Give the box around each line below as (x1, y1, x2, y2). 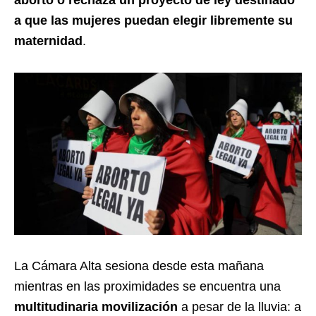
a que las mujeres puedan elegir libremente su (14, 13, 293, 28)
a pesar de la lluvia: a (178, 299, 301, 314)
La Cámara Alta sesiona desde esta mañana (14, 258, 264, 273)
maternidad (14, 33, 83, 48)
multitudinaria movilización (14, 299, 178, 314)
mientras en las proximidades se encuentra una (14, 279, 281, 293)
